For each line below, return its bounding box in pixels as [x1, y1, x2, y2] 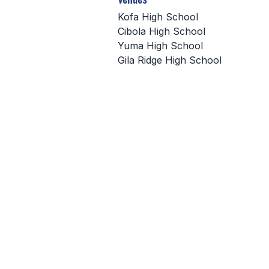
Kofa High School [118, 11, 198, 23]
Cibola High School [118, 25, 205, 37]
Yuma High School [118, 40, 203, 52]
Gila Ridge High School [118, 54, 222, 66]
